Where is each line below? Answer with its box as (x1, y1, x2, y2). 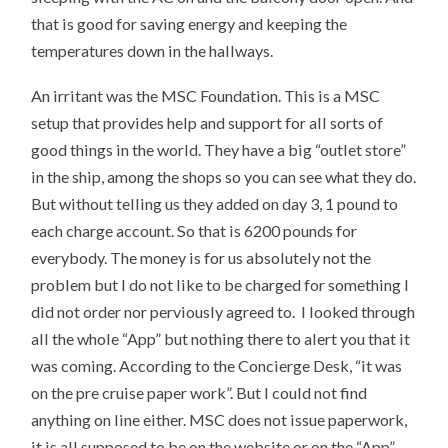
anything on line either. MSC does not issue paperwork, (31, 409, 408, 429)
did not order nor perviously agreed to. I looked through (31, 301, 416, 321)
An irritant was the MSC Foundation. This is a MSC (31, 85, 381, 105)
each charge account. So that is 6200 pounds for (31, 220, 358, 240)
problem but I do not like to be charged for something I (31, 274, 410, 294)
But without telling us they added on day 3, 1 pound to (31, 193, 399, 213)
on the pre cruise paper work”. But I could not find (31, 382, 368, 402)
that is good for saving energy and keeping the (31, 13, 348, 33)
